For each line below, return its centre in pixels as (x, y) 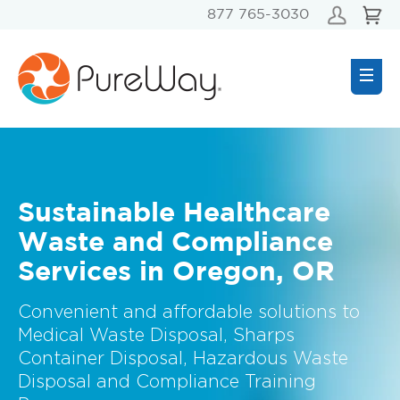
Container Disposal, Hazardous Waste (183, 359)
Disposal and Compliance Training (167, 382)
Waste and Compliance (175, 243)
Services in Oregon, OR (176, 273)
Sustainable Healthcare (174, 214)
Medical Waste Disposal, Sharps (156, 336)
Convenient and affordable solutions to (189, 312)
